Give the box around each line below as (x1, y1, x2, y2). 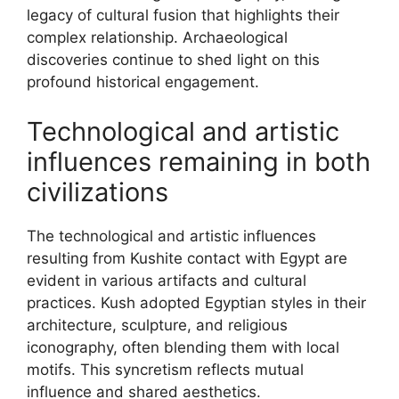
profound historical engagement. (27, 73, 259, 91)
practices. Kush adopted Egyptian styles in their (27, 293, 366, 312)
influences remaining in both (27, 145, 370, 177)
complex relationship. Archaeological (27, 28, 288, 46)
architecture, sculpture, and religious (27, 315, 288, 334)
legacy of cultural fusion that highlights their (27, 6, 339, 24)
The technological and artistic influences (27, 226, 316, 245)
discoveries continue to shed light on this (27, 51, 320, 69)
